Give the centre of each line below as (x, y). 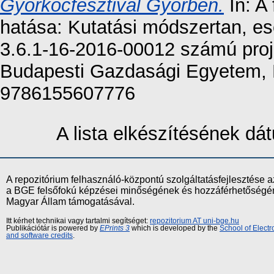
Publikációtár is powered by (53, 228)
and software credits (39, 236)
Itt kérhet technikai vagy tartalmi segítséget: (78, 221)
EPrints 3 (115, 228)
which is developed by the (175, 228)
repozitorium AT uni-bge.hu (194, 221)
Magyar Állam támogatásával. (70, 202)
